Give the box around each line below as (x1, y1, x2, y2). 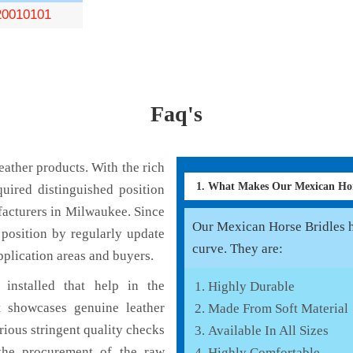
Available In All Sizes (208, 322, 329, 338)
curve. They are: (192, 240, 283, 256)
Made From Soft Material (208, 300, 348, 316)
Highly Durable (208, 278, 295, 294)
